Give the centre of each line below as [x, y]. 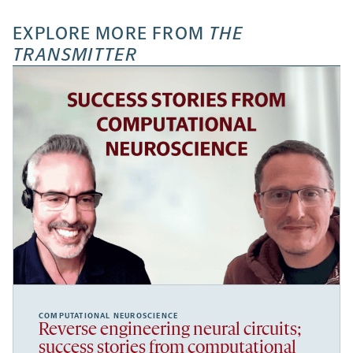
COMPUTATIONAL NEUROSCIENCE [109, 316]
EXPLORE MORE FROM [111, 34]
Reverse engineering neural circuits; [170, 331]
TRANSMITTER [75, 55]
